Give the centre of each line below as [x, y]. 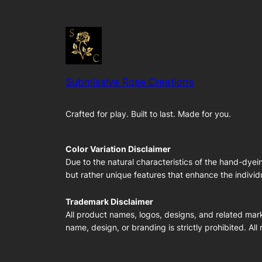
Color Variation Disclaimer [118, 149]
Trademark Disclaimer [109, 202]
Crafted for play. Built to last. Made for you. [148, 113]
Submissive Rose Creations [130, 82]
